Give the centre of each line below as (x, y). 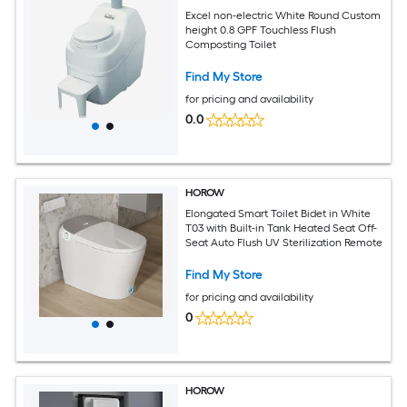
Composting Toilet (231, 44)
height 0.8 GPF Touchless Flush (261, 30)
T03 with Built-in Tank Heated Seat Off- (282, 228)
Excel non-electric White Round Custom (283, 15)
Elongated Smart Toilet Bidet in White (278, 213)
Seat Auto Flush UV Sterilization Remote (284, 242)
